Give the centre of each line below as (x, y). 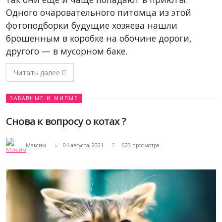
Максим (36, 145)
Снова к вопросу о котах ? (66, 121)
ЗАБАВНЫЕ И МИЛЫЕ (44, 98)
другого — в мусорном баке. (67, 51)
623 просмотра (140, 145)
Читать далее (38, 72)
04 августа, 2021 (83, 145)
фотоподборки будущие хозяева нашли (92, 25)
